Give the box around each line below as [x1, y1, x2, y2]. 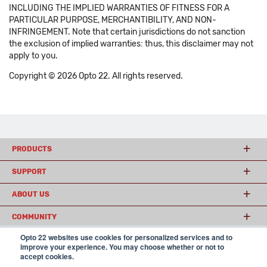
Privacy [187, 253, 213, 262]
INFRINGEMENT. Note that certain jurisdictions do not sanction [9, 27, 245, 37]
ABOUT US [12, 190, 49, 198]
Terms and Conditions [108, 253, 182, 262]
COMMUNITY [12, 213, 57, 221]
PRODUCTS [12, 145, 52, 153]
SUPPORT [12, 167, 46, 176]
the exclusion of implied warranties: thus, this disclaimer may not [9, 39, 253, 49]
